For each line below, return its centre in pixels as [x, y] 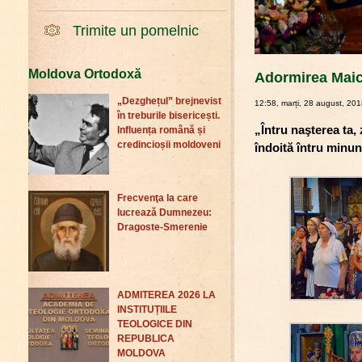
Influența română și [161, 130]
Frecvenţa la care [158, 198]
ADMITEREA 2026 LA [166, 295]
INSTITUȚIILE [147, 310]
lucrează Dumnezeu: [164, 213]
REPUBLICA [146, 339]
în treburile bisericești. [168, 116]
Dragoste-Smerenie [162, 227]
